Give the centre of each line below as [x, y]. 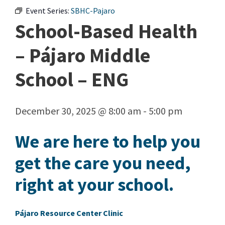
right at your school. [94, 185]
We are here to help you [108, 142]
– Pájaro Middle [83, 55]
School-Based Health [106, 31]
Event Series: [48, 11]
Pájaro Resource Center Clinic [69, 213]
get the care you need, [103, 163]
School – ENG [72, 80]
